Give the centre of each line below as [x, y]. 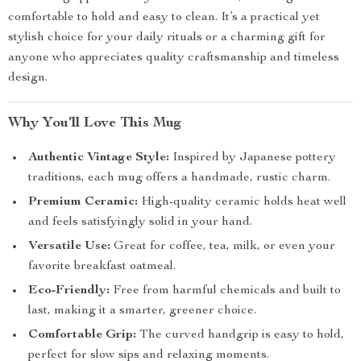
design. [28, 78]
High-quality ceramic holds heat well [242, 202]
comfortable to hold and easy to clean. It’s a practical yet [164, 18]
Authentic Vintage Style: [99, 158]
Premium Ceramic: [83, 202]
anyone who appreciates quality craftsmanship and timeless [174, 58]
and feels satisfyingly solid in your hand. [140, 222]
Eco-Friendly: [69, 291]
